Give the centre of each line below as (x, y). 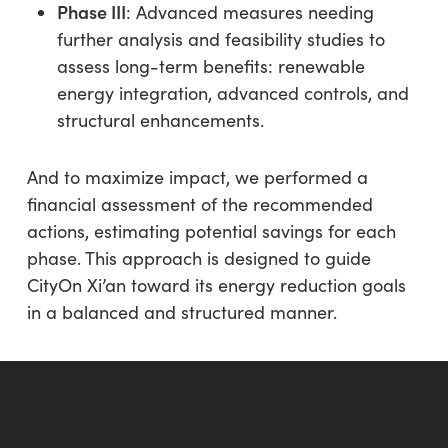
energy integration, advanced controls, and (232, 92)
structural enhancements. (160, 119)
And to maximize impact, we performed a (197, 176)
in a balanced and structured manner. (181, 311)
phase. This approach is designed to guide (198, 257)
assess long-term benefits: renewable (210, 65)
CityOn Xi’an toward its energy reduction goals (216, 284)
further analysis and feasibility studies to (220, 38)
